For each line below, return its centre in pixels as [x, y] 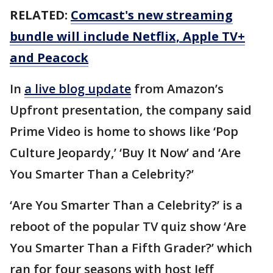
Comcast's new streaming [152, 15]
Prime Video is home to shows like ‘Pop [124, 132]
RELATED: [40, 15]
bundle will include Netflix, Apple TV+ [127, 37]
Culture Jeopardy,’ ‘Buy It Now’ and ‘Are [125, 153]
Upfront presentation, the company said [131, 110]
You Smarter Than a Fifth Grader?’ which [131, 248]
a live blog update [78, 89]
